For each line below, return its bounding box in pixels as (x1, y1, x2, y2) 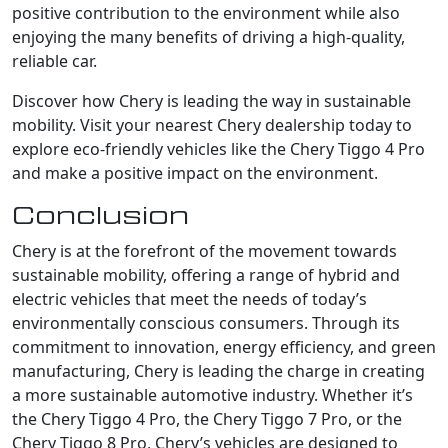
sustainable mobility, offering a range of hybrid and (12, 263, 400, 286)
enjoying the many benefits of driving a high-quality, (12, 25, 405, 48)
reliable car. (12, 49, 97, 72)
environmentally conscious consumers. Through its (12, 311, 400, 334)
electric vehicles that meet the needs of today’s (12, 287, 367, 310)
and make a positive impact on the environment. (12, 161, 378, 184)
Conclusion (12, 202, 189, 229)
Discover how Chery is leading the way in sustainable (12, 89, 411, 112)
